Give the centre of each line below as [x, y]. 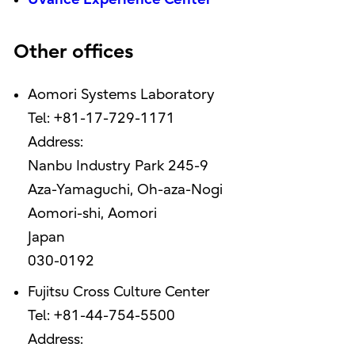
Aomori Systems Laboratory [121, 95]
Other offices [73, 52]
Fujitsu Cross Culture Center [118, 292]
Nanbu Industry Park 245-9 [118, 166]
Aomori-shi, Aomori [92, 214]
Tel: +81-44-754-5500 [101, 316]
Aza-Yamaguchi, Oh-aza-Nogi [125, 190]
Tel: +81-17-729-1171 [101, 119]
